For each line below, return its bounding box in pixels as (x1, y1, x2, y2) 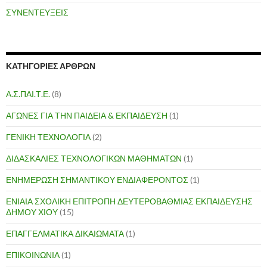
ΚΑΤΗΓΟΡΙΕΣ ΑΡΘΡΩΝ (6, 61, 95, 71)
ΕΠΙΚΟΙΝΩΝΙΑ (6, 250, 60, 260)
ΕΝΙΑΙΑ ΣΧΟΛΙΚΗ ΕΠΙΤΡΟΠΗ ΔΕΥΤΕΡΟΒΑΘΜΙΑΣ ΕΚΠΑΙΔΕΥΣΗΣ (6, 196, 253, 206)
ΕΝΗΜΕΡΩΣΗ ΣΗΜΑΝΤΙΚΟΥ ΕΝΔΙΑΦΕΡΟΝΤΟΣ (6, 175, 188, 185)
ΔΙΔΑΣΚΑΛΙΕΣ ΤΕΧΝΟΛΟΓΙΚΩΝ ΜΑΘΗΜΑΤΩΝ (6, 153, 182, 163)
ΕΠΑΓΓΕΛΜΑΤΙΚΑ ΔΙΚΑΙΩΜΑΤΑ (6, 228, 124, 238)
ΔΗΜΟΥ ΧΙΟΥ (6, 207, 58, 217)
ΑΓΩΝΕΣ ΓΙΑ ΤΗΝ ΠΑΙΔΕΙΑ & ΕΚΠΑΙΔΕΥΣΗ (6, 110, 167, 120)
